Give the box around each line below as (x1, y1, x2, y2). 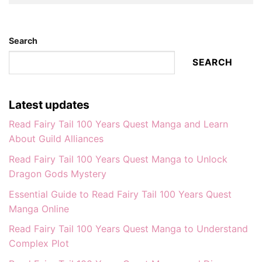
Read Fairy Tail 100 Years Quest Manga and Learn (9, 118, 228, 130)
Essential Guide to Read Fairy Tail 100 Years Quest (9, 188, 232, 200)
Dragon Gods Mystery (9, 167, 106, 180)
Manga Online (9, 202, 69, 215)
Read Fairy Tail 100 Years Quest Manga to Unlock (9, 153, 227, 165)
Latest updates (9, 97, 89, 112)
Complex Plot (9, 237, 69, 250)
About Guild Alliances (9, 133, 104, 145)
